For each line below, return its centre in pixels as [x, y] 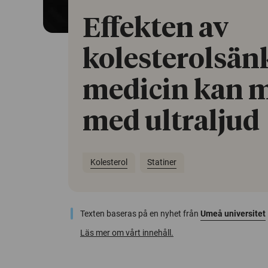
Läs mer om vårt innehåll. [127, 232]
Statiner [162, 162]
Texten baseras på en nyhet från [140, 213]
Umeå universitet [233, 213]
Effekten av [156, 29]
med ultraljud [171, 123]
